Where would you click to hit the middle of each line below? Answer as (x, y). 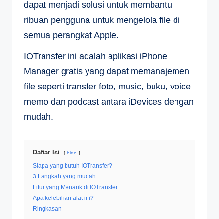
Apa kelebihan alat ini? (63, 198)
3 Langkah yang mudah (64, 177)
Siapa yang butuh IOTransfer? (73, 166)
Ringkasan (47, 209)
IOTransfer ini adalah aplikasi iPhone (96, 56)
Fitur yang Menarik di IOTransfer (75, 187)
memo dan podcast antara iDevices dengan (109, 102)
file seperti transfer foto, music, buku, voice (107, 87)
